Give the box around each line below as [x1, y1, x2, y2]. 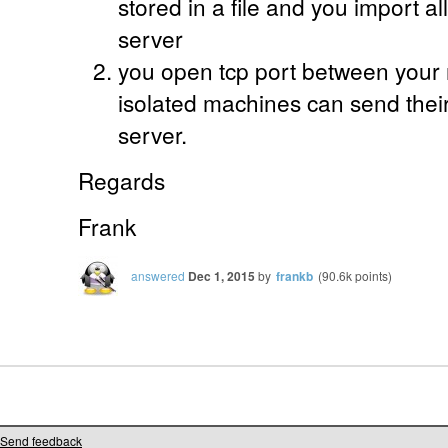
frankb [276, 267, 313, 286]
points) [352, 267, 392, 285]
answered [131, 267, 185, 285]
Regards [78, 164, 165, 197]
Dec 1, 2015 [188, 267, 255, 286]
